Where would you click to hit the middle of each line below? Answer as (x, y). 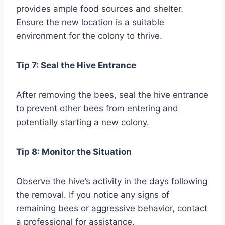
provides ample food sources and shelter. (100, 8)
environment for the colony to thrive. (89, 35)
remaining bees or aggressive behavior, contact (112, 208)
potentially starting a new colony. (83, 122)
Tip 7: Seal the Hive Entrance (76, 65)
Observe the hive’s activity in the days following (112, 181)
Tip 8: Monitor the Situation (74, 151)
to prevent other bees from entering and (97, 108)
